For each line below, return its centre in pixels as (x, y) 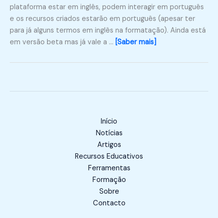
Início (109, 122)
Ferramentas (109, 168)
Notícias (109, 133)
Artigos (109, 145)
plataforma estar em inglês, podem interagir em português (107, 7)
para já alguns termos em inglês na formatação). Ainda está (108, 30)
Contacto (109, 203)
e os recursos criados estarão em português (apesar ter (102, 18)
